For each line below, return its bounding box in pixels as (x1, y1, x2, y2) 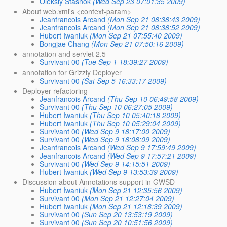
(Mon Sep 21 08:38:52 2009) (107, 22, 201, 33)
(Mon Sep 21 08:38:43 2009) (107, 14, 201, 25)
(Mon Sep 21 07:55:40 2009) (90, 30, 183, 41)
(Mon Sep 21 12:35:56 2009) (90, 184, 183, 195)
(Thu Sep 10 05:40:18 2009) (90, 109, 181, 120)
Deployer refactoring (22, 85, 88, 96)
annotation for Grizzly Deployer (22, 67, 122, 78)
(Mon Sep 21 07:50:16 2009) (91, 39, 184, 49)
